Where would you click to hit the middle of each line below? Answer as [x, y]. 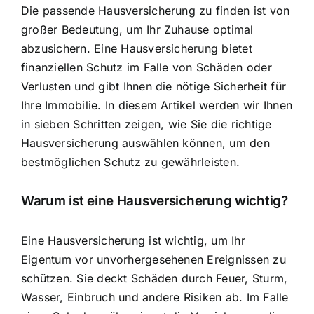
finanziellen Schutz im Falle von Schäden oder [146, 67]
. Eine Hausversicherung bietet [169, 48]
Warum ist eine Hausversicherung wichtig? [155, 201]
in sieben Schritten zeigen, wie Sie [116, 124]
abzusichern [54, 48]
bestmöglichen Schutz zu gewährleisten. [131, 162]
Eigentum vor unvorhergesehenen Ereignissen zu [153, 259]
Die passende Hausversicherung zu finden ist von [156, 10]
